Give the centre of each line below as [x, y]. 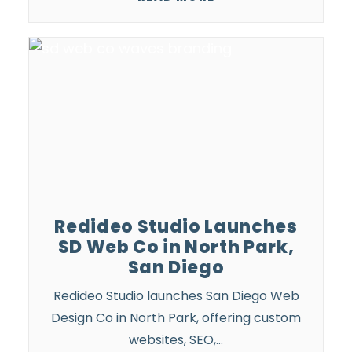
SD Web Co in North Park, [176, 247]
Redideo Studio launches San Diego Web [176, 296]
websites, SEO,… [176, 340]
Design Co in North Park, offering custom [176, 318]
